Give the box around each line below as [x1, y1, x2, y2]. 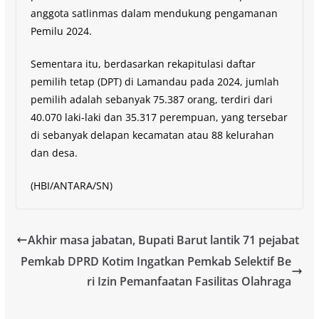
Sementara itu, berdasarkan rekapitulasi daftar [30, 56, 256, 70]
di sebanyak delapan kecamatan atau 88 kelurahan [30, 127, 274, 142]
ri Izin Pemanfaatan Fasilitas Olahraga [87, 273, 292, 289]
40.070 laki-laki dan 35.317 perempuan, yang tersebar [30, 110, 288, 124]
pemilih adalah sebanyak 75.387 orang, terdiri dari [30, 92, 273, 106]
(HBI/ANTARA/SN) [30, 178, 113, 192]
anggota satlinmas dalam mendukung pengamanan [30, 6, 278, 20]
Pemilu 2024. [30, 23, 92, 38]
